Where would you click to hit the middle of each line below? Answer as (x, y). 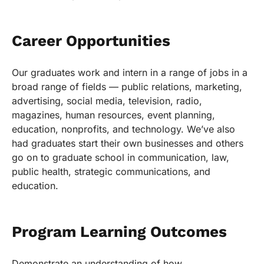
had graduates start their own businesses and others (128, 143)
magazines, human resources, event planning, (113, 115)
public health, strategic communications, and (111, 172)
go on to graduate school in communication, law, (121, 158)
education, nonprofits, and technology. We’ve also (123, 129)
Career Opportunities (91, 41)
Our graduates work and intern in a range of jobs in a (130, 73)
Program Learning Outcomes (119, 232)
